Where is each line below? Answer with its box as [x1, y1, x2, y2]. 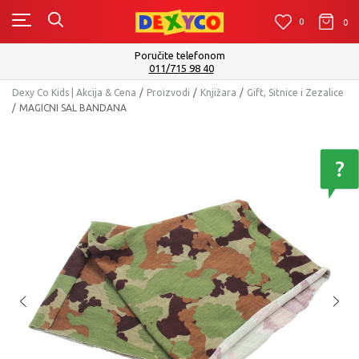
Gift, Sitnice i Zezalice [247, 87, 344, 98]
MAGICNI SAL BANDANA [19, 103, 127, 113]
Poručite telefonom [134, 50, 225, 61]
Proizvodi [147, 87, 190, 98]
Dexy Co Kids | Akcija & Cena [12, 87, 136, 98]
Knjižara [200, 87, 236, 98]
